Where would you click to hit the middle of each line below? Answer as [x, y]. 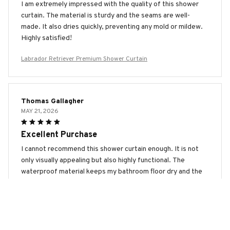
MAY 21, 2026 [40, 111]
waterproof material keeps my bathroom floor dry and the [112, 171]
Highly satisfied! [46, 38]
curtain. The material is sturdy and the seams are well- [106, 15]
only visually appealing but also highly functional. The [103, 160]
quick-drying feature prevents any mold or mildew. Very [108, 183]
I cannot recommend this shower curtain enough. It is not [110, 149]
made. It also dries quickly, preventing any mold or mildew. [112, 27]
